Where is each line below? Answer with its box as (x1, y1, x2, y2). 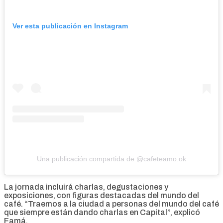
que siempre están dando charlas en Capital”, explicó (4, 208, 200, 217)
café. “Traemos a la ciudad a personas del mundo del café (4, 200, 219, 208)
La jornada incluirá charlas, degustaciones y (4, 183, 168, 191)
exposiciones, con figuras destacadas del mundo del (4, 191, 199, 200)
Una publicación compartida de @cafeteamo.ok (37, 155, 186, 163)
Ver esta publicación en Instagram (12, 22, 128, 30)
